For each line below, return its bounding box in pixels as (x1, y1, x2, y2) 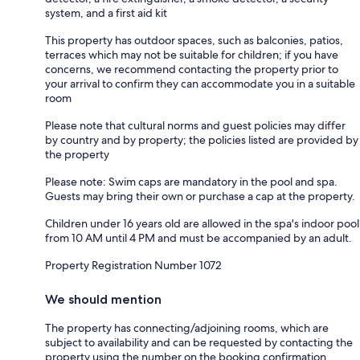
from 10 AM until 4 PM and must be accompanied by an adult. (45, 231, 352, 246)
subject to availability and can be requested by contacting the (45, 335, 353, 350)
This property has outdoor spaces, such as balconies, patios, (45, 33, 343, 48)
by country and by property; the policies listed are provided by (45, 133, 358, 148)
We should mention (45, 292, 162, 308)
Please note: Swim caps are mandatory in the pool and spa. (45, 174, 337, 190)
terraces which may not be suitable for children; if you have (45, 47, 338, 63)
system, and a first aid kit (45, 6, 167, 21)
